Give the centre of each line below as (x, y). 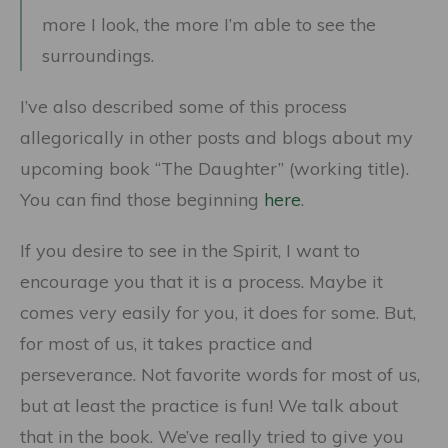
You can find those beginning (142, 199)
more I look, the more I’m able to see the (209, 24)
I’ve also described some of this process (183, 106)
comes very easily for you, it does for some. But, (218, 312)
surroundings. (98, 55)
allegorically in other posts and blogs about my (216, 137)
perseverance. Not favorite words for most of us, (220, 374)
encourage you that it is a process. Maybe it (201, 281)
